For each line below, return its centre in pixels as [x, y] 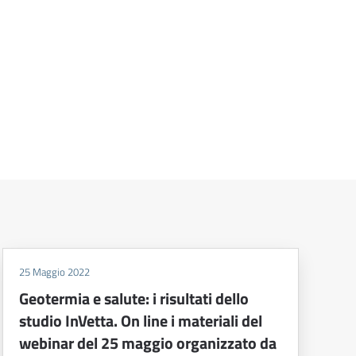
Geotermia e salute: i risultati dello [133, 299]
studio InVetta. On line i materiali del [140, 321]
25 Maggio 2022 [54, 272]
